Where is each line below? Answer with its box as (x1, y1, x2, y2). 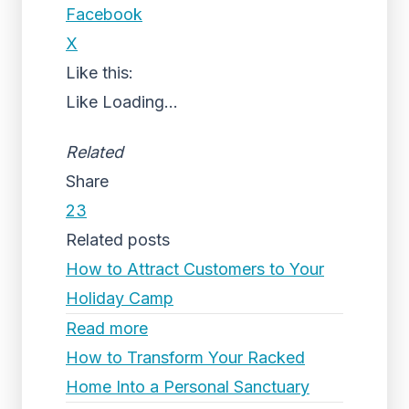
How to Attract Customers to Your (66, 259, 324, 278)
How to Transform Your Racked (66, 348, 305, 367)
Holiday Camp (66, 288, 173, 308)
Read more (66, 319, 148, 338)
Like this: (66, 63, 133, 82)
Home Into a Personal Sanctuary (66, 377, 309, 396)
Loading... (102, 92, 178, 111)
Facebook (66, 5, 142, 24)
